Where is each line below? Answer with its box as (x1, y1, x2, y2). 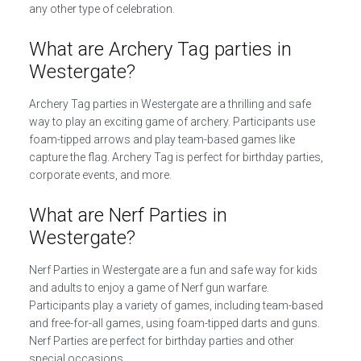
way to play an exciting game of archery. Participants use (28, 115, 315, 128)
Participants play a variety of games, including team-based (28, 299, 323, 312)
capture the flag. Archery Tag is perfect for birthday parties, (28, 151, 323, 164)
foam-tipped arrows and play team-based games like (28, 133, 295, 146)
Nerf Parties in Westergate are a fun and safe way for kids (28, 263, 317, 276)
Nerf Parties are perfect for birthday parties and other (28, 334, 294, 347)
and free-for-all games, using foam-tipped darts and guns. (28, 317, 320, 330)
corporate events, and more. (28, 168, 172, 181)
